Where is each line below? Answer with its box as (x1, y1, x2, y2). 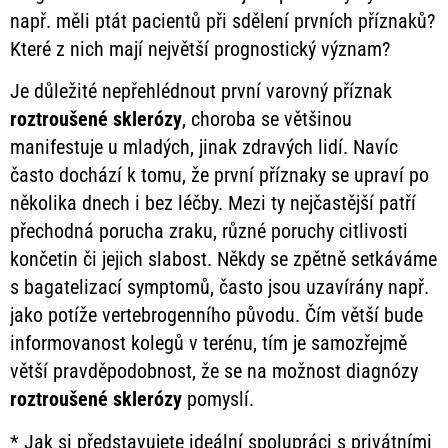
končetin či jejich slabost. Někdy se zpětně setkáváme (10, 247, 437, 272)
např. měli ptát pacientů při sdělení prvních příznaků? (10, 8, 435, 33)
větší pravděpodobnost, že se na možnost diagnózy (10, 359, 418, 384)
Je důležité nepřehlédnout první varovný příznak (10, 79, 392, 104)
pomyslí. (182, 387, 254, 412)
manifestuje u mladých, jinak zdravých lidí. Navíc (10, 135, 398, 160)
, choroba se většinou (182, 107, 352, 132)
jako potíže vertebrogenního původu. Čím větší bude (10, 303, 423, 328)
